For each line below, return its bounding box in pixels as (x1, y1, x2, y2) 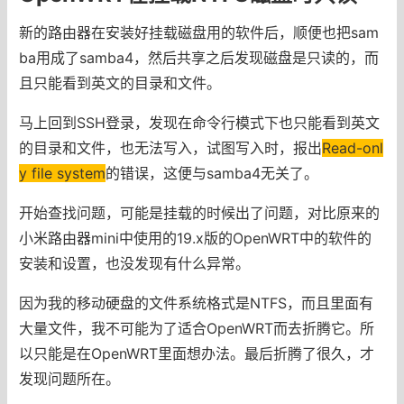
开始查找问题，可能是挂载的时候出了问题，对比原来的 (18, 203, 380, 222)
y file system (18, 163, 106, 182)
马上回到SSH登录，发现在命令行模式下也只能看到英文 (18, 113, 380, 132)
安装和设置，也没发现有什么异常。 (18, 253, 250, 272)
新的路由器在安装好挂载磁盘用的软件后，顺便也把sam (18, 23, 379, 41)
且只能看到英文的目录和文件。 (18, 73, 221, 92)
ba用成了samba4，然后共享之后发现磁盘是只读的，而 (18, 48, 379, 67)
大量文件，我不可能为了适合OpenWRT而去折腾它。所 (18, 318, 374, 337)
